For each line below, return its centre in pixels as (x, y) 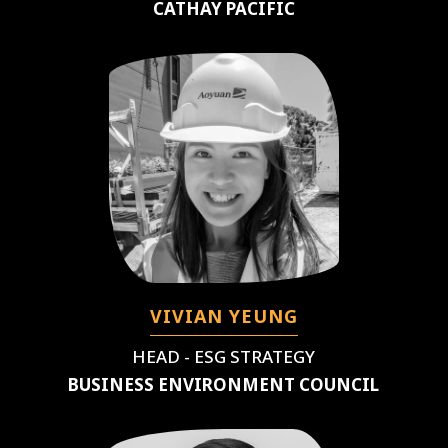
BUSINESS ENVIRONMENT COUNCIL (224, 384)
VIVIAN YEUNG (223, 315)
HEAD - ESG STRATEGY (224, 356)
